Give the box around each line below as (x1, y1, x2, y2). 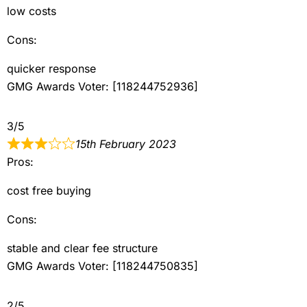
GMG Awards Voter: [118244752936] (7, 79, 198, 93)
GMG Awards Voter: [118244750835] (7, 258, 198, 273)
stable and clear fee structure (7, 241, 158, 255)
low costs (7, 3, 56, 18)
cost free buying (7, 183, 91, 197)
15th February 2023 (75, 136, 176, 151)
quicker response (7, 61, 96, 75)
